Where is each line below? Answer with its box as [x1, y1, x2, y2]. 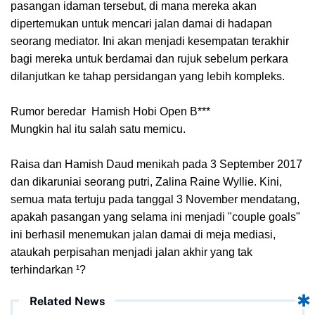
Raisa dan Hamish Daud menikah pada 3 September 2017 [11, 157, 302, 170]
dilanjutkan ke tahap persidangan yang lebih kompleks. [11, 70, 285, 82]
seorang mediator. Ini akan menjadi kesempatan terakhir [11, 34, 289, 47]
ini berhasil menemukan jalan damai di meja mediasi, [11, 228, 276, 240]
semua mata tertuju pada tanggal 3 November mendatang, [11, 193, 300, 205]
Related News [30, 294, 105, 308]
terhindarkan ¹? [11, 263, 86, 276]
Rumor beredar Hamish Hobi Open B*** [11, 105, 216, 117]
